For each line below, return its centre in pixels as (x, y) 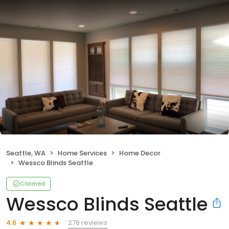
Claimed (32, 183)
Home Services (82, 153)
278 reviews (88, 222)
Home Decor (140, 153)
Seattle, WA (26, 153)
